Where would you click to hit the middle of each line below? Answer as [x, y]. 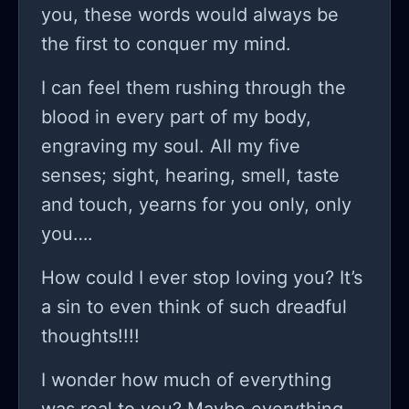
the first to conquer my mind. [166, 44]
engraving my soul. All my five [171, 147]
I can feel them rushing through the [194, 88]
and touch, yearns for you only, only [196, 205]
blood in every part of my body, [176, 117]
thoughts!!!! [93, 336]
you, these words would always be [190, 15]
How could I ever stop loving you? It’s [202, 278]
